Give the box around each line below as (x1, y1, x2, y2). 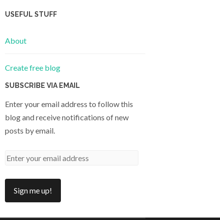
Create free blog (5, 62, 60, 72)
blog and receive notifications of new (5, 112, 129, 122)
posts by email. (5, 125, 55, 135)
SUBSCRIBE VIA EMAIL (5, 81, 80, 89)
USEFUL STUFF (5, 10, 57, 19)
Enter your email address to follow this (5, 99, 133, 109)
